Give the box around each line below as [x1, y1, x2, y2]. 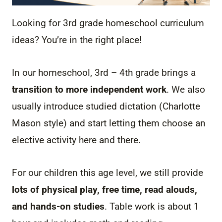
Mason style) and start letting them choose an [12, 117, 206, 129]
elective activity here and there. [12, 134, 141, 146]
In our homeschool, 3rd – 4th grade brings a [12, 66, 196, 78]
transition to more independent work [12, 83, 166, 95]
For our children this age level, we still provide [12, 166, 203, 178]
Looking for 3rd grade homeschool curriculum [12, 17, 204, 29]
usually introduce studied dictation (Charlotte [12, 100, 200, 112]
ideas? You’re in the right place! [12, 34, 142, 46]
